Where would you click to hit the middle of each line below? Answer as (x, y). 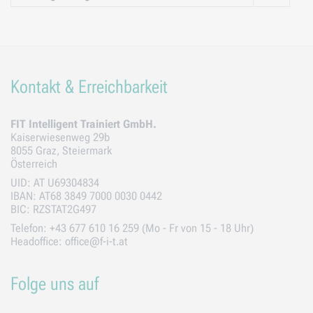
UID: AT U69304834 (55, 183)
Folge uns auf (54, 284)
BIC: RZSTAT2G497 (53, 210)
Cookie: (84, 25)
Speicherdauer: (98, 50)
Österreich (34, 164)
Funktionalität (163, 64)
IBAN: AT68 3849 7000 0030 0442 (86, 196)
